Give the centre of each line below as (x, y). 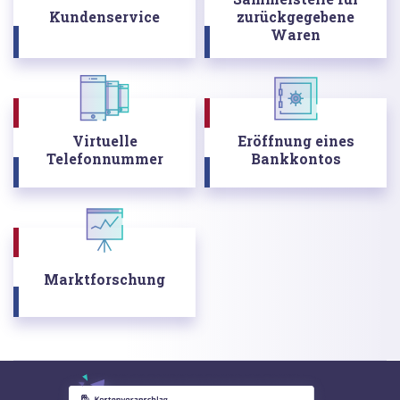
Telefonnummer (104, 158)
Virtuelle (104, 140)
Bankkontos (296, 158)
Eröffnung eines (296, 140)
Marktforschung (104, 279)
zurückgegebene (296, 16)
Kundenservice (104, 16)
